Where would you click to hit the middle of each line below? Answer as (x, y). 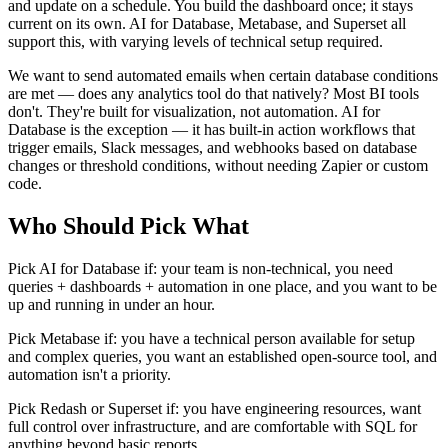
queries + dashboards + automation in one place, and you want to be (222, 287)
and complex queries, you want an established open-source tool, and (222, 357)
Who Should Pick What (128, 226)
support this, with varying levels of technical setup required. (195, 42)
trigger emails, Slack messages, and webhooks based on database (212, 148)
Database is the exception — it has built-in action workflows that (211, 130)
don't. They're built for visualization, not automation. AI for (194, 112)
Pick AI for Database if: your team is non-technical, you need (200, 269)
